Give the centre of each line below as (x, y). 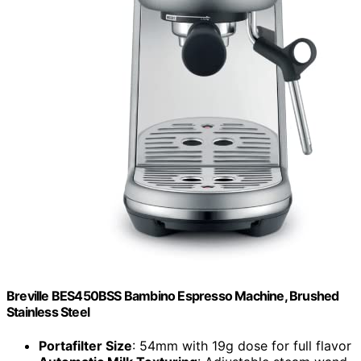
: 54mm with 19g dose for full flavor (242, 345)
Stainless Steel (48, 312)
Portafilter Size (85, 345)
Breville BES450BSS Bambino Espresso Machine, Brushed (173, 296)
